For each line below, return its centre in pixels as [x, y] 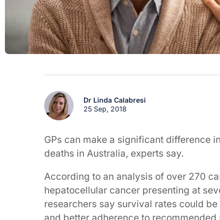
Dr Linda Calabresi [115, 100]
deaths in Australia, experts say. [114, 153]
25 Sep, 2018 [105, 109]
